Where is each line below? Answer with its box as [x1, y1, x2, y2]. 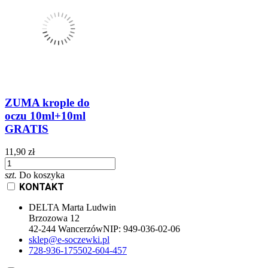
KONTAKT [19, 181, 64, 193]
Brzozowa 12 [29, 213, 80, 224]
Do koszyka [19, 170, 65, 181]
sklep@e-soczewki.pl [29, 234, 109, 245]
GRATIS [5, 122, 48, 135]
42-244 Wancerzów [29, 224, 103, 234]
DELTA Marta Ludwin [29, 202, 116, 213]
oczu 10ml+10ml [5, 109, 86, 122]
